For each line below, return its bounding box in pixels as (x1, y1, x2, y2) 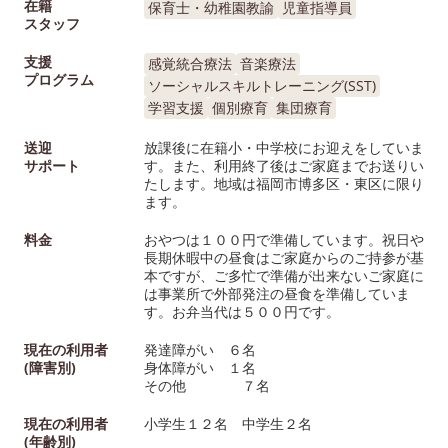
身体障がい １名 (144, 357, 256, 377)
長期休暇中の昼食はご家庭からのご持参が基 (144, 247, 424, 267)
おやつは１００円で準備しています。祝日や (144, 229, 424, 249)
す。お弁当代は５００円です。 (144, 301, 340, 321)
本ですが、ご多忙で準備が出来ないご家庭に (144, 265, 424, 285)
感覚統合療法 (148, 53, 232, 73)
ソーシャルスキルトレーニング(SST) (148, 75, 376, 95)
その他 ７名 (144, 375, 270, 395)
